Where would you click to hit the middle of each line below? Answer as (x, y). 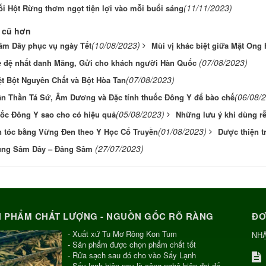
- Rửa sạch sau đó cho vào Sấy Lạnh (132, 255)
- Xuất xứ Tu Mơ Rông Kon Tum (122, 233)
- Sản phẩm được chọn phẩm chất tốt (132, 244)
